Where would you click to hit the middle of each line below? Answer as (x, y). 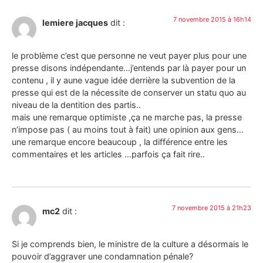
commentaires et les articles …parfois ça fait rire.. (108, 154)
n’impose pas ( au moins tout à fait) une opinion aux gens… (128, 130)
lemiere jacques (75, 22)
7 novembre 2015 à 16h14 (212, 19)
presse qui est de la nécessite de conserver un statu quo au (129, 93)
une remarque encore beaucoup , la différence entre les (120, 142)
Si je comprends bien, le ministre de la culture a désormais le (130, 244)
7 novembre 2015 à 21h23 (212, 208)
